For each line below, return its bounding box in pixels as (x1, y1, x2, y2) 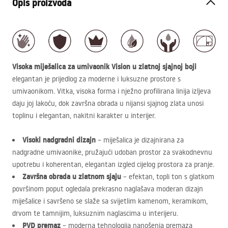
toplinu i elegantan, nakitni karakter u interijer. (12, 110, 156, 120)
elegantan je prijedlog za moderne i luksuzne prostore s (12, 74, 181, 83)
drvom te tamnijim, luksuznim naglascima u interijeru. (12, 208, 178, 218)
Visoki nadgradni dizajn (22, 134, 96, 145)
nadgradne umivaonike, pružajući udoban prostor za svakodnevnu (12, 147, 212, 157)
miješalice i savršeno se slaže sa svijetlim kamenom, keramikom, (12, 196, 208, 206)
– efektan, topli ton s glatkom (121, 172, 214, 181)
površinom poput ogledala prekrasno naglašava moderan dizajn (12, 184, 203, 193)
